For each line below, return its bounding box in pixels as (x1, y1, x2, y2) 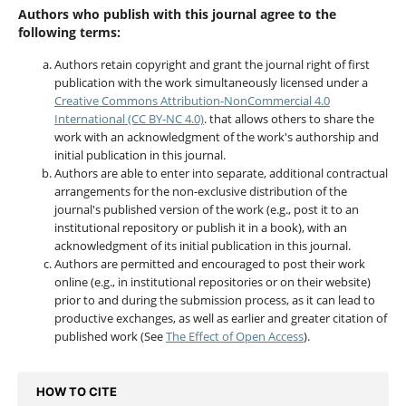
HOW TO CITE (35, 384, 117, 400)
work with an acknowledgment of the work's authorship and (53, 128, 379, 145)
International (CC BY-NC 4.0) (53, 110, 204, 127)
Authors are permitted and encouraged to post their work (53, 255, 365, 272)
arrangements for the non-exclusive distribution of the (53, 182, 347, 199)
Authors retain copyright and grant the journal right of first (53, 55, 370, 72)
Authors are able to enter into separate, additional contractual (53, 164, 388, 181)
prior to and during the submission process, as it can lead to (53, 291, 375, 308)
